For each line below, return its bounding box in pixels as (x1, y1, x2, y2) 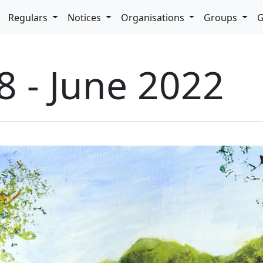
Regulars (8, 11, 50, 24)
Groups (204, 11, 240, 24)
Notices (67, 11, 103, 24)
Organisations (120, 11, 187, 24)
